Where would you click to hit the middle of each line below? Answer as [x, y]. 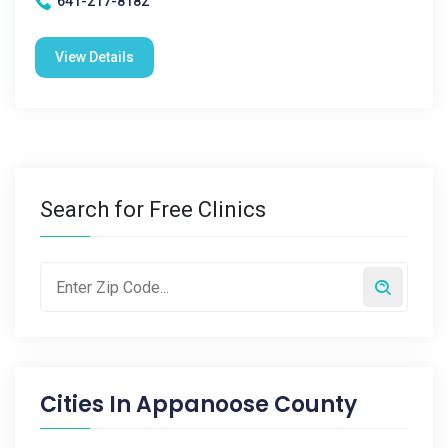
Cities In [88, 404]
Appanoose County [246, 404]
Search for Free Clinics [153, 209]
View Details [94, 57]
